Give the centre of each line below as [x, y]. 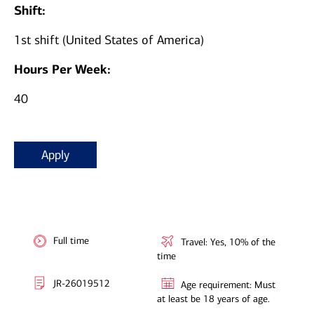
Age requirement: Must [228, 285]
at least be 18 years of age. [213, 299]
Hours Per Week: [64, 70]
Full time [71, 241]
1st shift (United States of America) [109, 40]
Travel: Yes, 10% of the [228, 243]
